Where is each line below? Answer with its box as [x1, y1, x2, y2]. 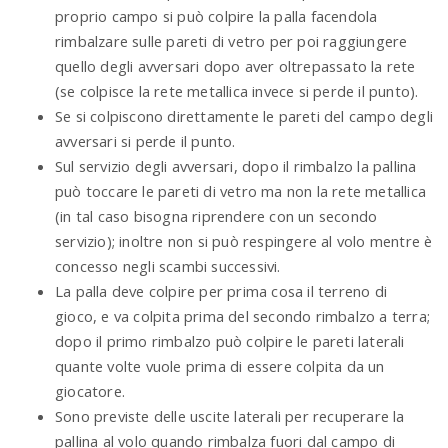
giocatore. [55, 380, 125, 401]
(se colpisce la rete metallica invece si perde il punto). [55, 80, 419, 101]
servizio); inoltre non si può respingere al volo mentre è [55, 230, 433, 251]
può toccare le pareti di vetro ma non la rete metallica [55, 180, 427, 201]
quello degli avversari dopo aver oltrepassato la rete [55, 55, 416, 76]
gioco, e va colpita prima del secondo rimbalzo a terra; [55, 305, 431, 326]
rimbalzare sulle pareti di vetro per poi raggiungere [55, 30, 408, 51]
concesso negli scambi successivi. [55, 255, 281, 276]
